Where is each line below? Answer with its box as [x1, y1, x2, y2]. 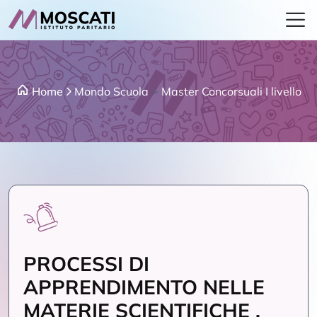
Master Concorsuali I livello [161, 84, 301, 98]
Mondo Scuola [74, 84, 149, 98]
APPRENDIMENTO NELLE [23, 275, 265, 299]
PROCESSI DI [23, 251, 149, 276]
